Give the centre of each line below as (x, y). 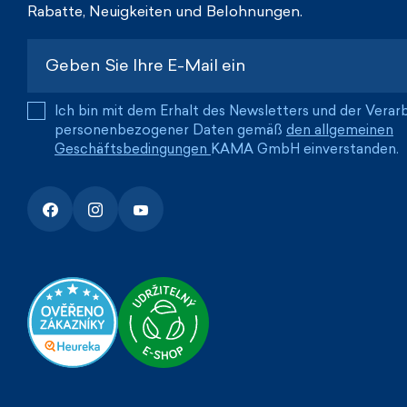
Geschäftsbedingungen (133, 149)
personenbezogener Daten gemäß (170, 130)
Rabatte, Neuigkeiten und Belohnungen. (165, 12)
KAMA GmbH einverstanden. (305, 149)
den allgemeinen (340, 130)
